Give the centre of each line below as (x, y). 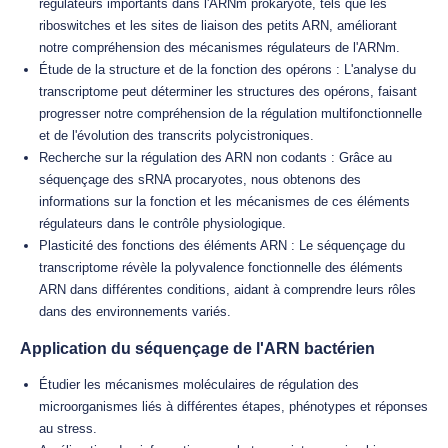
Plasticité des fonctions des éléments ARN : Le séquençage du (222, 245)
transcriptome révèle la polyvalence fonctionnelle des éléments (221, 267)
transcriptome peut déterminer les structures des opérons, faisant (228, 91)
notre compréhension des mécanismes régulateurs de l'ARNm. (219, 47)
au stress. (68, 428)
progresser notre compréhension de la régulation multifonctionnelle (230, 113)
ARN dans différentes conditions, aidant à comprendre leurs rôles (227, 289)
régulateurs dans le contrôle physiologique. (162, 223)
